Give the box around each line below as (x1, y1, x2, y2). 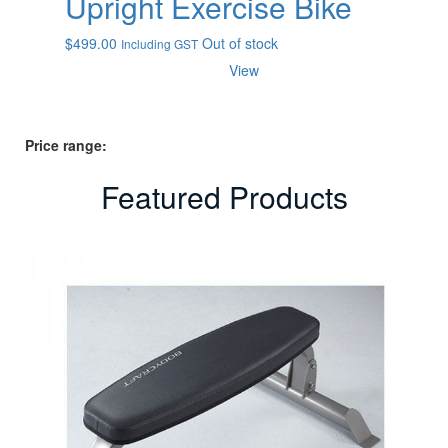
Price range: (25, 135, 107, 156)
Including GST (121, 35, 198, 53)
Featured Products (100, 175, 348, 219)
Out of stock (202, 33, 278, 54)
